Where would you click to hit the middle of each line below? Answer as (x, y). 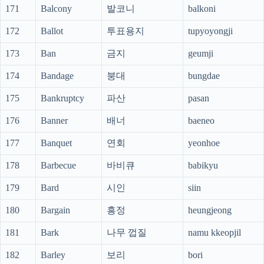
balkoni (202, 9)
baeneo (201, 121)
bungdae (204, 76)
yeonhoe (204, 143)
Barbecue (58, 166)
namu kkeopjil (214, 233)
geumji (201, 54)
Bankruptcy (62, 98)
